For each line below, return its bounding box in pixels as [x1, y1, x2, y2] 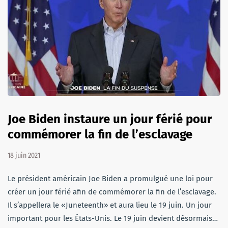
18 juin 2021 [8, 151, 40, 160]
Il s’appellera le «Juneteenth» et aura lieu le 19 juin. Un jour [8, 200, 212, 210]
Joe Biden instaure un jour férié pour [8, 111, 212, 126]
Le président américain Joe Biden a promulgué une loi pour [8, 174, 213, 183]
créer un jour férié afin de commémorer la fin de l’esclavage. [8, 187, 216, 196]
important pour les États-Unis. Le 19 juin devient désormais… [8, 213, 218, 223]
